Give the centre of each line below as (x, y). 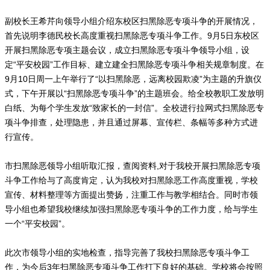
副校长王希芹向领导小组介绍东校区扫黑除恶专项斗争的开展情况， (131, 21)
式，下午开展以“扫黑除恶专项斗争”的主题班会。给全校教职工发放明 (134, 93)
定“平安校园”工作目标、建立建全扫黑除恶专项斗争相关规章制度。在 (134, 64)
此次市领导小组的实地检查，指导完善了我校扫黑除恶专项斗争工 (127, 253)
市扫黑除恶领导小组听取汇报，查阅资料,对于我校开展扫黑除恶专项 (133, 166)
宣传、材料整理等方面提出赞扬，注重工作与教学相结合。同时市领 (131, 195)
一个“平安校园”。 (37, 224)
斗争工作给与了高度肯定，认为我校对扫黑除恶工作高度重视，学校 (131, 180)
